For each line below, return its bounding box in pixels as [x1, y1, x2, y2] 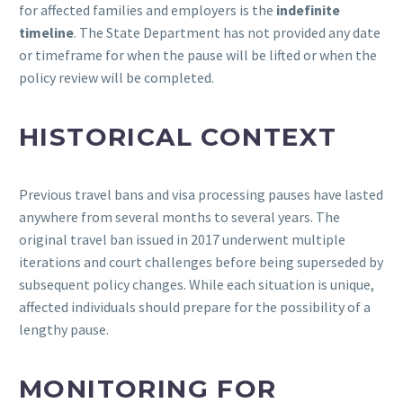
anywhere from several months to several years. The [19, 208, 340, 227]
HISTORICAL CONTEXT [19, 121, 337, 152]
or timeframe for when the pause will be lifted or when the [19, 45, 377, 64]
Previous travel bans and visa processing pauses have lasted [19, 185, 383, 204]
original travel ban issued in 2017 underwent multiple [19, 230, 345, 249]
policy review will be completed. [19, 67, 214, 86]
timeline [19, 22, 74, 41]
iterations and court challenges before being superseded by [19, 253, 383, 272]
